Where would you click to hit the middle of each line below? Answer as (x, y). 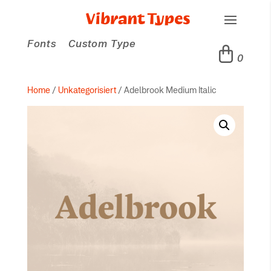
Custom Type (102, 44)
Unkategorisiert (87, 90)
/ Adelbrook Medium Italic (166, 90)
